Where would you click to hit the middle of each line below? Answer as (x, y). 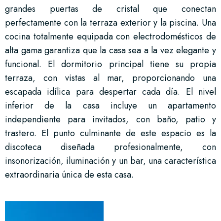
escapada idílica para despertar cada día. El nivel (110, 92)
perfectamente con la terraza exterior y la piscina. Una (110, 22)
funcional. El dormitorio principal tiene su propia (110, 64)
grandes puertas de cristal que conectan (110, 9)
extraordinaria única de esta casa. (69, 174)
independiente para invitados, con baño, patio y (110, 119)
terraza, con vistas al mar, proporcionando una (110, 78)
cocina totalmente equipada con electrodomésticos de (110, 36)
